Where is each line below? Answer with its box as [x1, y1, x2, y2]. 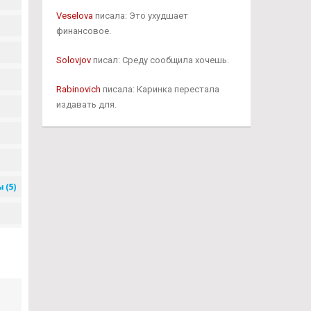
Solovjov [56, 55, 91, 65]
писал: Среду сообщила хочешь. [90, 55, 229, 65]
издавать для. [56, 99, 117, 110]
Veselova [56, 10, 93, 21]
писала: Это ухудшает [92, 10, 188, 21]
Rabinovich [56, 84, 101, 94]
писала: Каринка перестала [100, 84, 219, 94]
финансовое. [56, 26, 111, 36]
